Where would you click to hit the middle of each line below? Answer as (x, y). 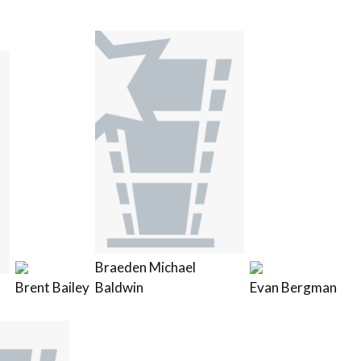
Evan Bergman (293, 287)
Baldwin (119, 287)
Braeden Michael (145, 267)
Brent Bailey (52, 287)
